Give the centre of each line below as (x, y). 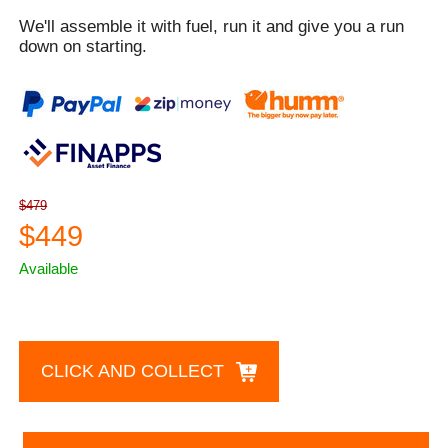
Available (49, 269)
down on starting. (83, 47)
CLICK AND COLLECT (133, 371)
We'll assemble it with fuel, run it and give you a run (212, 27)
